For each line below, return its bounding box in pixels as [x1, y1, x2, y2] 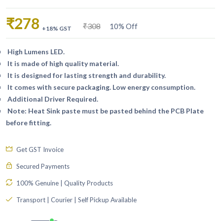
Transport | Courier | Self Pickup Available [15, 195, 137, 204]
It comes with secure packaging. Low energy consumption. [6, 82, 195, 91]
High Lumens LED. [6, 47, 65, 56]
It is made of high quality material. [6, 59, 119, 68]
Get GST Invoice [15, 145, 64, 153]
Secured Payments [15, 162, 70, 170]
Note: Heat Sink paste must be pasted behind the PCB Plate [6, 106, 204, 115]
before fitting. [6, 118, 51, 127]
